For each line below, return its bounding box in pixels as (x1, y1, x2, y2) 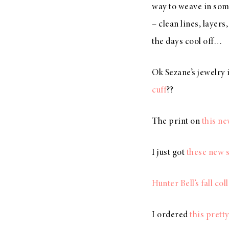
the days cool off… (152, 37, 222, 47)
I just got (152, 148, 187, 158)
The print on (152, 117, 202, 127)
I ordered (152, 211, 190, 220)
